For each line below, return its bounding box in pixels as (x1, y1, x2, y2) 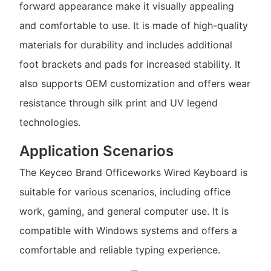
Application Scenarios (19, 142, 174, 160)
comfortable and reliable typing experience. (19, 243, 220, 256)
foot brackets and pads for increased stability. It (19, 58, 241, 71)
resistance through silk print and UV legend (19, 97, 218, 109)
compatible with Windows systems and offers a (19, 224, 237, 237)
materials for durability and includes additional (19, 39, 232, 51)
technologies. (19, 116, 80, 129)
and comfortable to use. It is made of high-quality (19, 19, 248, 32)
